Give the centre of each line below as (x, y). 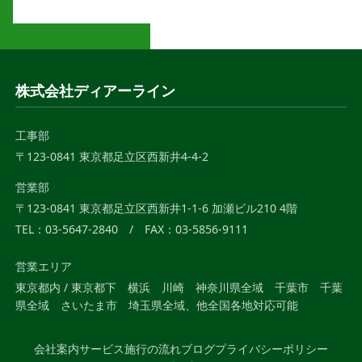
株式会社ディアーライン (95, 90)
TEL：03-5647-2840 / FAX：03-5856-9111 (131, 229)
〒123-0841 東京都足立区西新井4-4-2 (112, 156)
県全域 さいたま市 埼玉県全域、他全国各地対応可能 (156, 305)
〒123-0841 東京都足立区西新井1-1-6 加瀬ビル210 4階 (156, 208)
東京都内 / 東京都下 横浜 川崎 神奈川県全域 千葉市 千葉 (179, 287)
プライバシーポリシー (271, 348)
